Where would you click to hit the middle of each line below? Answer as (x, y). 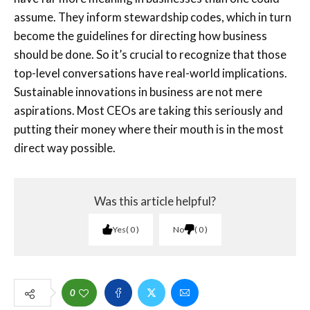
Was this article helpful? (155, 201)
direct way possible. (65, 147)
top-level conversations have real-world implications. (151, 73)
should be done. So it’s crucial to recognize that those (150, 54)
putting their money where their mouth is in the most (149, 129)
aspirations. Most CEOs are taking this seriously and (148, 110)
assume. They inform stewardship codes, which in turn (153, 17)
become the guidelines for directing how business (140, 35)
